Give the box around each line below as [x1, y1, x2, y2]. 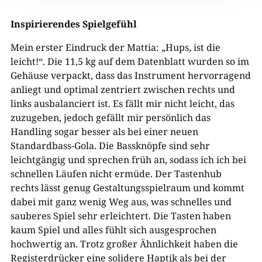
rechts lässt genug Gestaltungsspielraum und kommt [10, 181, 244, 194]
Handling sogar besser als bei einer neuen [10, 125, 198, 138]
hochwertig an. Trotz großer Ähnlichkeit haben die [10, 237, 238, 250]
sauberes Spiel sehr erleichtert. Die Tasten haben [10, 209, 231, 222]
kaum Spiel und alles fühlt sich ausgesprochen [10, 223, 216, 236]
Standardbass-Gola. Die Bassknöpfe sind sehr [10, 139, 210, 152]
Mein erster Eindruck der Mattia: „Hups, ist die [10, 40, 220, 54]
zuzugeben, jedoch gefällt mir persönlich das [10, 111, 211, 124]
